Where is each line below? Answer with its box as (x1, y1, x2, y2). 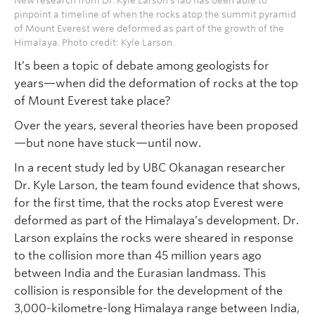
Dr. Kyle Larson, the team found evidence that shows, (14, 178, 300, 192)
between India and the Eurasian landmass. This (14, 266, 266, 280)
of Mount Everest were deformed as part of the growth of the (14, 22, 284, 34)
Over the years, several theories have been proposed (14, 118, 298, 132)
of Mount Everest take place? (14, 94, 171, 108)
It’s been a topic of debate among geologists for (14, 58, 269, 72)
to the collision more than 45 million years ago (14, 248, 262, 262)
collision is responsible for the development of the (14, 283, 283, 297)
